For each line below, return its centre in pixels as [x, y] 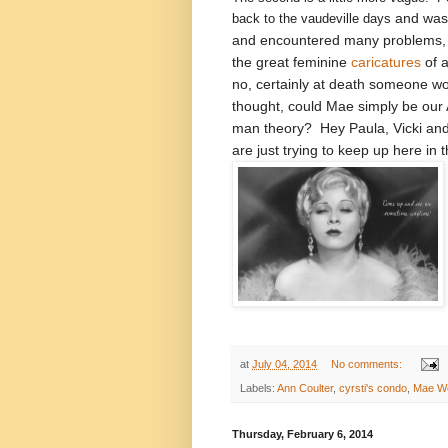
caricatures [386, 61]
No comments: [367, 363]
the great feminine [291, 61]
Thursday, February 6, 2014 [302, 434]
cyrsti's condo [373, 388]
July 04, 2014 [284, 363]
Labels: [258, 388]
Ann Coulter [305, 388]
